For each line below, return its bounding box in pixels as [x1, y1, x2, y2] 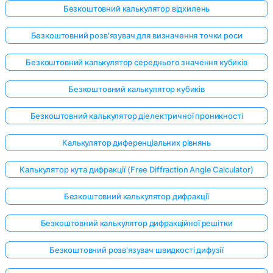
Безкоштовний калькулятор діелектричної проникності [30, 111, 243, 121]
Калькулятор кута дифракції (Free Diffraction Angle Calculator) [19, 165, 253, 175]
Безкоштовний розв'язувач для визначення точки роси [30, 30, 243, 41]
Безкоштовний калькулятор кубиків [68, 84, 205, 94]
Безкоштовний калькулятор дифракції [63, 191, 210, 202]
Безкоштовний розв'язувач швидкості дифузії [49, 245, 224, 255]
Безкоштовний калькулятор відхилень [63, 4, 210, 14]
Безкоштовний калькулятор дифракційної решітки [40, 218, 233, 229]
